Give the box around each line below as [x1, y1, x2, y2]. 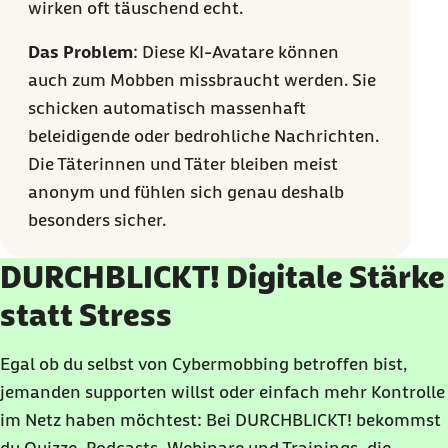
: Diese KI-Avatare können [132, 42, 339, 62]
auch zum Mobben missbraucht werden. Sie [27, 70, 376, 90]
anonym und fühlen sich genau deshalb [27, 182, 344, 202]
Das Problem [27, 42, 133, 62]
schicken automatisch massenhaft [27, 98, 306, 118]
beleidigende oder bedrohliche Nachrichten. [27, 126, 379, 146]
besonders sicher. [27, 210, 166, 230]
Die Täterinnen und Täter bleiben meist [27, 154, 338, 174]
